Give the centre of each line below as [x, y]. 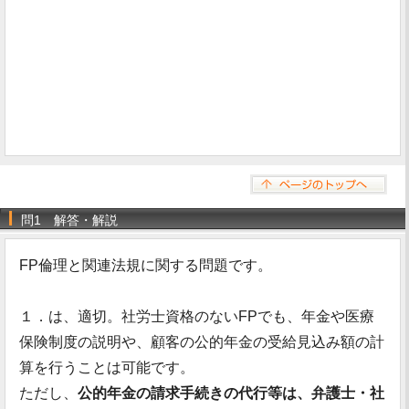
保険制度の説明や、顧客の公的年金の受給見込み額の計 [202, 342]
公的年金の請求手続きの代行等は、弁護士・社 [231, 393]
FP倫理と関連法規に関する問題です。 [146, 265]
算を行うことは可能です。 [107, 367]
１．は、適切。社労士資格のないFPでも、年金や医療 [197, 316]
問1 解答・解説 [69, 220]
